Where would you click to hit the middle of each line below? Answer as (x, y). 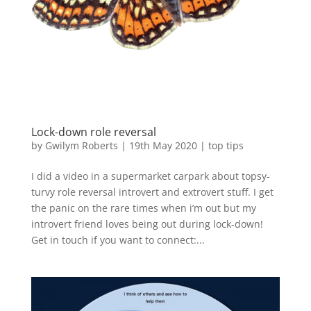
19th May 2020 (163, 146)
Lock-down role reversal (93, 132)
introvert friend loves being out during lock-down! (147, 224)
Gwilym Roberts (81, 146)
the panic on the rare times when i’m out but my (143, 208)
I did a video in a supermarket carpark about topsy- (150, 176)
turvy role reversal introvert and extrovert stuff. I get (152, 192)
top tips (226, 146)
